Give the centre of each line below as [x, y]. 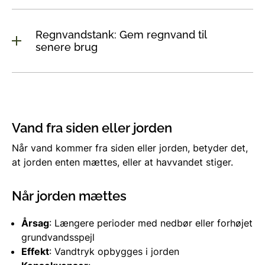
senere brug [67, 47]
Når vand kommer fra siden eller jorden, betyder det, [130, 148]
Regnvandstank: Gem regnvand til [121, 34]
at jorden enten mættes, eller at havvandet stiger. [122, 162]
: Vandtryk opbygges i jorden [114, 251]
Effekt [35, 251]
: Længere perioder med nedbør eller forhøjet [151, 223]
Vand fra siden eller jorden [92, 127]
